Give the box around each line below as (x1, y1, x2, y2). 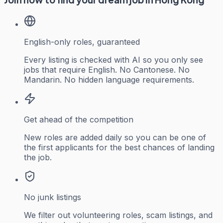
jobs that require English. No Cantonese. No (24, 64, 190, 75)
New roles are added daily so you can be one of (24, 132, 206, 142)
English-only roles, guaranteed (24, 36, 140, 47)
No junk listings (24, 192, 81, 202)
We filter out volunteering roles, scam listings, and (24, 210, 213, 220)
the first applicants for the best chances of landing (24, 142, 215, 152)
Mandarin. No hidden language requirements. (24, 74, 194, 85)
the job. (24, 152, 52, 162)
